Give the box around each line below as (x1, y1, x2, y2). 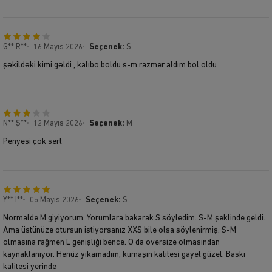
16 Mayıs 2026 (33, 42, 83, 51)
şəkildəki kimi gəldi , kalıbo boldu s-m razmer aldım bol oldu (3, 60, 217, 70)
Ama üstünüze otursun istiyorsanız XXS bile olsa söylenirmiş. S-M (3, 225, 236, 235)
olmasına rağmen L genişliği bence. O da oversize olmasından (3, 237, 220, 247)
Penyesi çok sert (3, 137, 62, 146)
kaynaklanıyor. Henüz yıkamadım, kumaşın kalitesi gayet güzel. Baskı (3, 250, 245, 259)
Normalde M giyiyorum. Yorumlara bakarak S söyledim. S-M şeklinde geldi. (3, 213, 265, 223)
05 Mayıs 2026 (30, 195, 79, 204)
